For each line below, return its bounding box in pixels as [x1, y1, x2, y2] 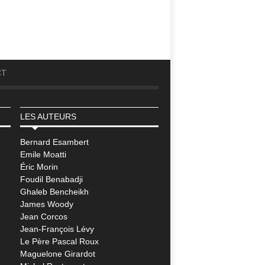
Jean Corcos [20, 212, 67, 221]
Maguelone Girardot [20, 249, 95, 258]
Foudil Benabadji [20, 174, 83, 184]
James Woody [20, 199, 73, 209]
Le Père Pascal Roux [20, 237, 99, 246]
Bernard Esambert [20, 137, 89, 147]
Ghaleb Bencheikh [20, 187, 89, 196]
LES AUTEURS [20, 112, 76, 121]
